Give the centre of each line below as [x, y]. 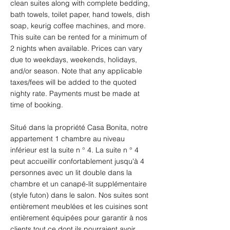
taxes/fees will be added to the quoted [74, 82]
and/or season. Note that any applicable [77, 71]
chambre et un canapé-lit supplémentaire [80, 184]
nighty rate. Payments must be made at [76, 93]
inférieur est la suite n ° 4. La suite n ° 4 [75, 150]
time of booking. [37, 105]
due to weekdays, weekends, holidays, [75, 60]
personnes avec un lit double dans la [72, 172]
